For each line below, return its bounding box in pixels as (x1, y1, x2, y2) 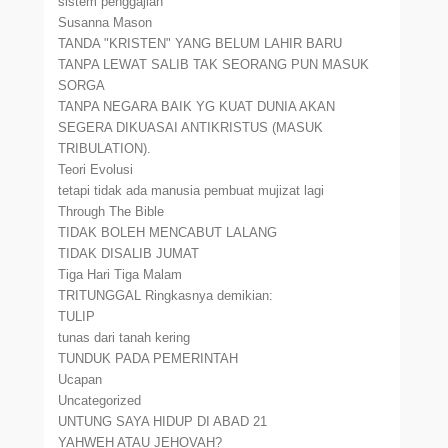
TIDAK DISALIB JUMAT (58, 246, 200, 261)
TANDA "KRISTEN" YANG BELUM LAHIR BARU (58, 36, 343, 51)
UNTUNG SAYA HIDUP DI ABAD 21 (58, 414, 268, 429)
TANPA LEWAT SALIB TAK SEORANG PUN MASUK (58, 57, 370, 72)
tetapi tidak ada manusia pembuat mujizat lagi (58, 183, 325, 198)
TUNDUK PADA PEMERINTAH (58, 351, 239, 366)
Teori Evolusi (58, 162, 134, 177)
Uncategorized (58, 393, 142, 408)
